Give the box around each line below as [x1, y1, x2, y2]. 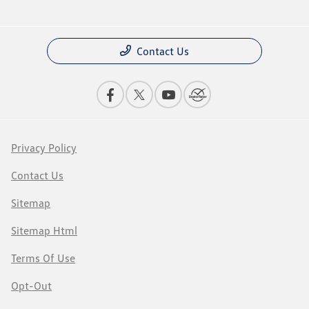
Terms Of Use [11, 251, 75, 266]
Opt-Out [11, 279, 52, 293]
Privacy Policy [11, 141, 77, 155]
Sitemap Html [11, 223, 77, 238]
